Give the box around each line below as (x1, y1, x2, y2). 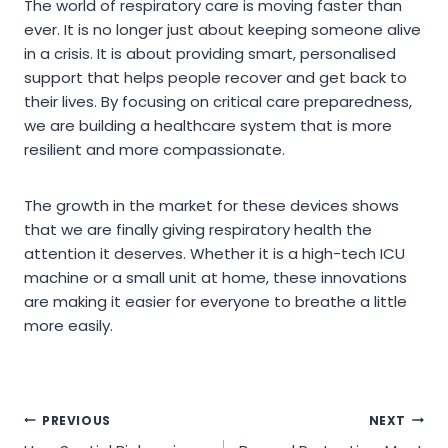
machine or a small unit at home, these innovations (24, 267, 407, 289)
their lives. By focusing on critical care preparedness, (24, 91, 412, 113)
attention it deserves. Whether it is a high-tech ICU (24, 243, 405, 265)
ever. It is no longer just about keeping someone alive (24, 19, 421, 41)
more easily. (24, 315, 113, 337)
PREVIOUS (42, 411, 111, 429)
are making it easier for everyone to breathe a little (24, 291, 407, 313)
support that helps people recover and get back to (24, 67, 407, 89)
